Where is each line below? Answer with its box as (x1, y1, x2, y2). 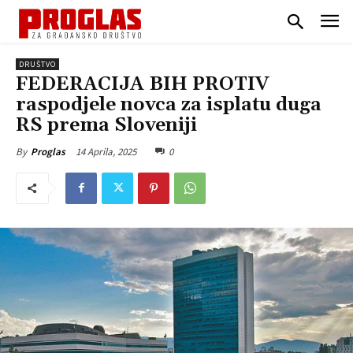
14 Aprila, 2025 (76, 144, 136, 158)
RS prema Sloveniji (16, 113, 197, 137)
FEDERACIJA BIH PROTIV (16, 72, 269, 96)
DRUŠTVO (19, 58, 56, 69)
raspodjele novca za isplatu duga (16, 92, 321, 117)
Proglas (31, 144, 65, 158)
